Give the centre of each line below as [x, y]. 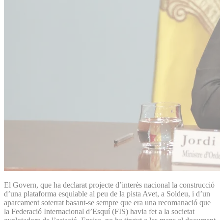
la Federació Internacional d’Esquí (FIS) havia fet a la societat [99, 211]
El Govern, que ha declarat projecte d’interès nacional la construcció [109, 185]
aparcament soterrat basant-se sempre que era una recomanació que [107, 202]
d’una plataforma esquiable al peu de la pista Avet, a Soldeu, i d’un [107, 193]
